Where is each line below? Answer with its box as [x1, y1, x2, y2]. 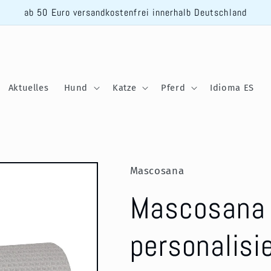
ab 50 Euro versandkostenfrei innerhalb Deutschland [24, 5, 247, 19]
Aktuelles [8, 82, 49, 93]
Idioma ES [210, 82, 254, 93]
